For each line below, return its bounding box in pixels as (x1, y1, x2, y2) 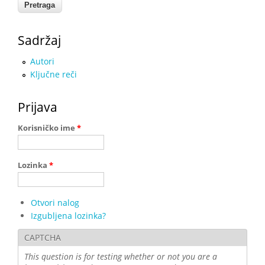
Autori (30, 55, 54, 67)
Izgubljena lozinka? (30, 209, 106, 221)
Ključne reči (30, 68, 77, 80)
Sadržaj (18, 31, 61, 49)
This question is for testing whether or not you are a (24, 250, 217, 262)
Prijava (18, 98, 57, 115)
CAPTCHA (24, 231, 61, 243)
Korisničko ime (18, 122, 77, 133)
